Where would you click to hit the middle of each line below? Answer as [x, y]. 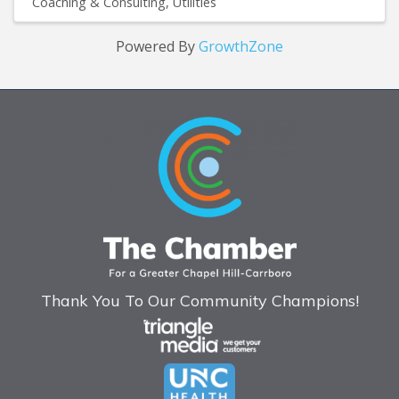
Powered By [157, 46]
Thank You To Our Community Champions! [199, 301]
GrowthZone [241, 46]
